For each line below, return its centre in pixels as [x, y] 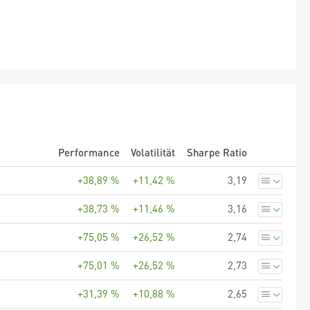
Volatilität [153, 152]
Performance [89, 152]
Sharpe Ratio [217, 152]
